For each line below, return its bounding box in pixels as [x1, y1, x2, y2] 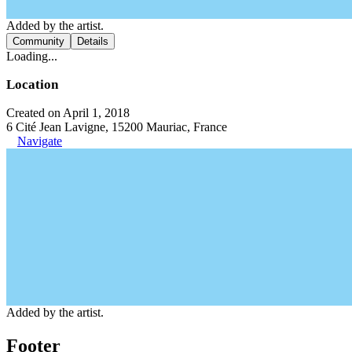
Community [13, 35, 64, 47]
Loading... [6, 49, 57, 63]
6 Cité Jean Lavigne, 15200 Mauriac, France [6, 119, 227, 134]
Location [6, 76, 58, 92]
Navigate [17, 134, 62, 148]
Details [77, 35, 108, 47]
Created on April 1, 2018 [6, 105, 130, 119]
